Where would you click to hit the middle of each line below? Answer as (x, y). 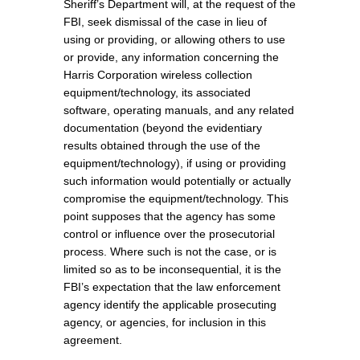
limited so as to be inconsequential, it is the (172, 269)
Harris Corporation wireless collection (157, 74)
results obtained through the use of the (162, 145)
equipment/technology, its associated (157, 92)
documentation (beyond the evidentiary (162, 127)
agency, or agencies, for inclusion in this (164, 322)
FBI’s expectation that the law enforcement (172, 286)
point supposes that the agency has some (169, 216)
